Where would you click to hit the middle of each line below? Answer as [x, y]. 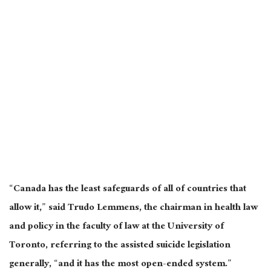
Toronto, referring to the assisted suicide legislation [120, 246]
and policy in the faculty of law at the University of [116, 227]
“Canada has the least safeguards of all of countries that [128, 189]
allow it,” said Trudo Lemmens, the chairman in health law [133, 208]
